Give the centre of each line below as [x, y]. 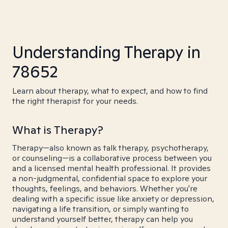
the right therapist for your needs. [75, 101]
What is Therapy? [58, 130]
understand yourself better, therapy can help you [103, 219]
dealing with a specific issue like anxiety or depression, [113, 199]
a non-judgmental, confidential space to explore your [110, 178]
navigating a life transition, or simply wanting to [101, 209]
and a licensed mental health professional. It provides [111, 168]
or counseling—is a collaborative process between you [112, 158]
